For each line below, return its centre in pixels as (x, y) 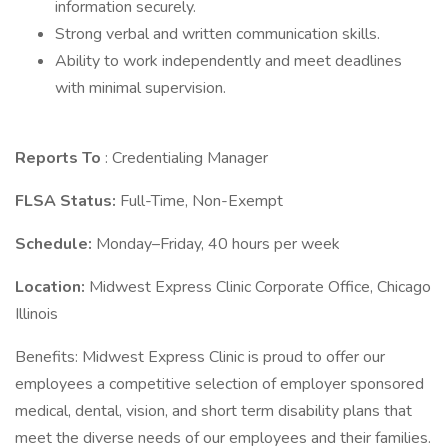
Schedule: (55, 244)
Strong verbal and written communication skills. (219, 34)
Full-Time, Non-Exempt (201, 201)
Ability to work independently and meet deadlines (228, 61)
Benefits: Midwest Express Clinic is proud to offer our (200, 357)
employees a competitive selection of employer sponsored (219, 384)
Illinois (36, 314)
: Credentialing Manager (186, 158)
